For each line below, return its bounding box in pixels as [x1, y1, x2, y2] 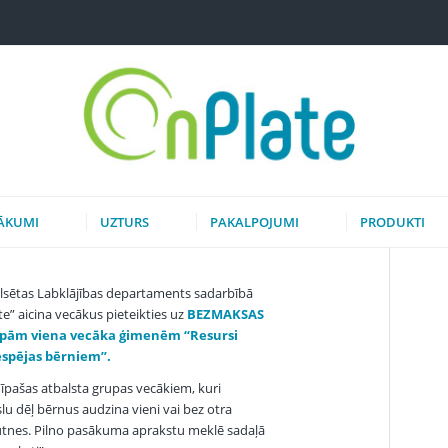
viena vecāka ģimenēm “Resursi [30, 326, 238, 344]
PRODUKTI [360, 213, 425, 231]
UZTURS [100, 213, 149, 231]
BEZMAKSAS [186, 305, 264, 323]
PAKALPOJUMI [210, 213, 299, 231]
